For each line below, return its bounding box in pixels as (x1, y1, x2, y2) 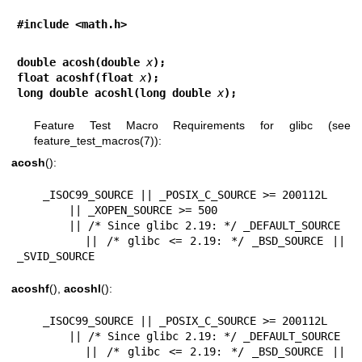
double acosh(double (17, 56, 146, 69)
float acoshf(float (17, 71, 140, 84)
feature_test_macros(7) (34, 134, 154, 147)
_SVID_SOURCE (17, 250, 95, 263)
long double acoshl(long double (17, 86, 217, 99)
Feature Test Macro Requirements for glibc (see (34, 119, 351, 132)
